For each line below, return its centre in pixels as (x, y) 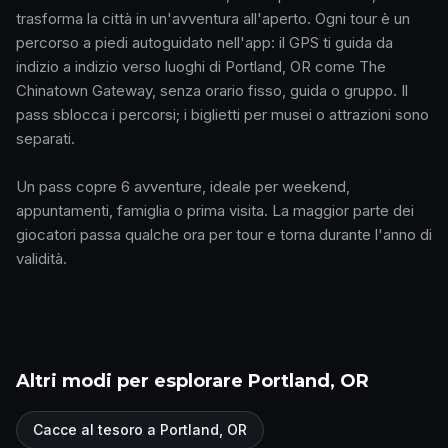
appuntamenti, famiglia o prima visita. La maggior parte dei (215, 211)
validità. (41, 259)
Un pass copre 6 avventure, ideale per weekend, (183, 187)
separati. (45, 139)
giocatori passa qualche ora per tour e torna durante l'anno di (224, 235)
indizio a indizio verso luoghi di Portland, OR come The (201, 67)
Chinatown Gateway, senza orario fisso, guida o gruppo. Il (212, 91)
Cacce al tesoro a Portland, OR (140, 430)
